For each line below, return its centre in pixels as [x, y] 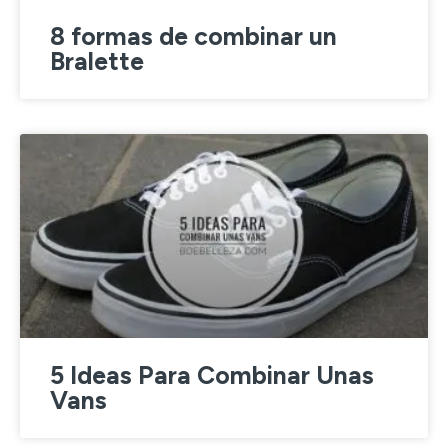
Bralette [97, 61]
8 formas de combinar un [193, 36]
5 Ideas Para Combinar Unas [212, 375]
